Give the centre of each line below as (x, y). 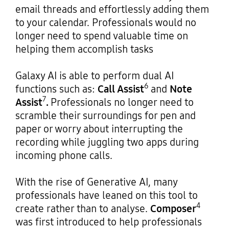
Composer (173, 208)
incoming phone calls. (64, 155)
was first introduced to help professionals (108, 222)
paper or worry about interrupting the (99, 129)
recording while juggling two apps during (107, 142)
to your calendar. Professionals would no (106, 22)
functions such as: (56, 89)
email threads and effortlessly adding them (112, 9)
